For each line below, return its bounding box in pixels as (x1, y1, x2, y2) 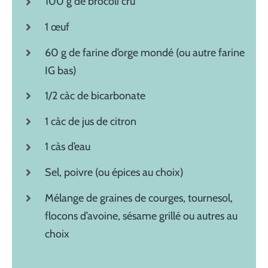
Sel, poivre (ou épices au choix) (45, 165, 184, 179)
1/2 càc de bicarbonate (45, 89, 146, 103)
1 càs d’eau (45, 140, 91, 154)
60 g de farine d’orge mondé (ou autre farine (45, 45, 245, 59)
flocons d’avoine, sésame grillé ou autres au (45, 209, 238, 223)
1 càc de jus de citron (45, 114, 137, 128)
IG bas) (45, 63, 77, 77)
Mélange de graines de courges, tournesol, (45, 191, 233, 205)
